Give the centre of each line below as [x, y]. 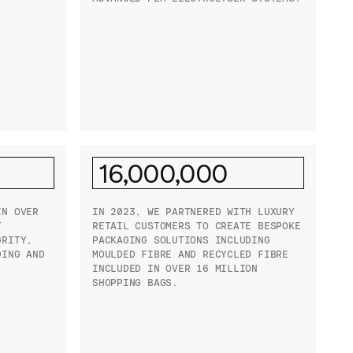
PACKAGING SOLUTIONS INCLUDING [181, 240]
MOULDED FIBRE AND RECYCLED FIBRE [190, 255]
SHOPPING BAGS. [135, 283]
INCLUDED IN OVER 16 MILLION [175, 269]
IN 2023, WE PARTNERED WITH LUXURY [193, 212]
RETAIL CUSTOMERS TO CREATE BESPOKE [196, 226]
